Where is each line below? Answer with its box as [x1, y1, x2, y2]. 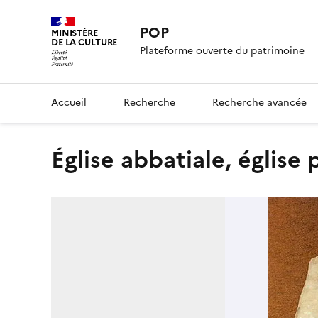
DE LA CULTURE [51, 35, 118, 49]
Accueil [51, 94, 87, 110]
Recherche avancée [212, 94, 307, 110]
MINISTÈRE [51, 26, 98, 40]
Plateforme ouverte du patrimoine [140, 43, 305, 59]
